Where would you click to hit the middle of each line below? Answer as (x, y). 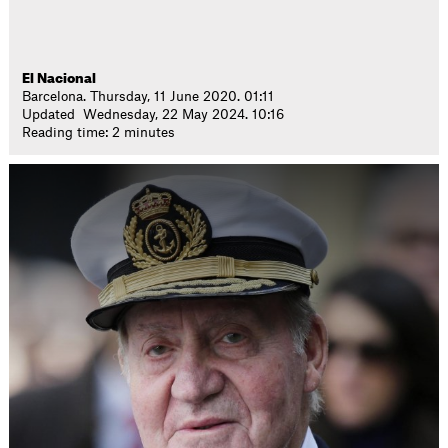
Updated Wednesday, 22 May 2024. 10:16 (153, 114)
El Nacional (59, 78)
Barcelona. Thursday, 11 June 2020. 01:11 (148, 96)
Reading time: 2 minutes (99, 132)
